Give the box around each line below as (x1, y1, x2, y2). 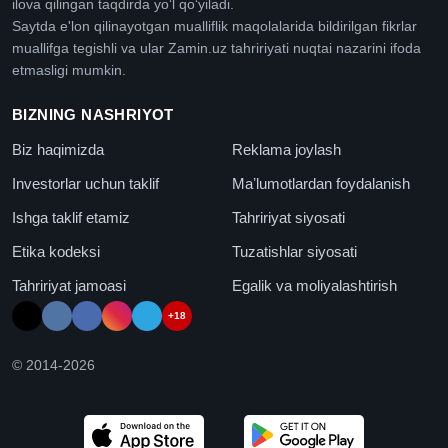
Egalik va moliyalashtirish (232, 277, 397, 295)
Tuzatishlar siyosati (232, 243, 357, 261)
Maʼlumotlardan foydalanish (232, 175, 410, 193)
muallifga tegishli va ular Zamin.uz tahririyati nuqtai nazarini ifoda (12, 41, 421, 57)
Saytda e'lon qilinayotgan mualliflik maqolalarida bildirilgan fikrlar (12, 19, 417, 35)
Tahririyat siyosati (232, 209, 345, 227)
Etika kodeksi (12, 243, 100, 261)
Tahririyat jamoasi (12, 277, 126, 295)
